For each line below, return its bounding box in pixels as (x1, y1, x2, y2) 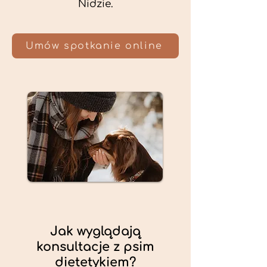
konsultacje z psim (36, 240, 154, 254)
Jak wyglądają (50, 224, 141, 238)
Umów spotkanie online (26, 41, 163, 51)
